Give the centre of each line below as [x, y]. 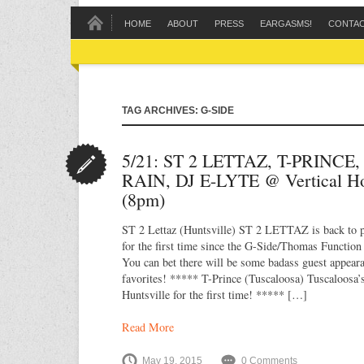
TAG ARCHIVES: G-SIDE [178, 110]
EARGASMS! [286, 24]
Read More [148, 327]
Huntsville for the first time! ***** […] [214, 295]
